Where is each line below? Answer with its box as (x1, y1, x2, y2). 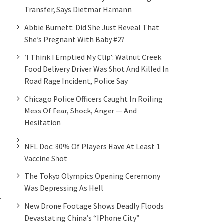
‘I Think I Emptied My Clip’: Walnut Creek (24, 52, 161, 62)
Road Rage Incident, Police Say (24, 75, 128, 86)
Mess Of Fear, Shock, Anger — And (24, 105, 137, 115)
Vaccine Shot (24, 153, 67, 163)
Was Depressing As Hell (24, 182, 103, 193)
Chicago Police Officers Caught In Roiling (24, 93, 163, 104)
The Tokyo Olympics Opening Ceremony (24, 170, 160, 181)
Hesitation (24, 117, 61, 127)
